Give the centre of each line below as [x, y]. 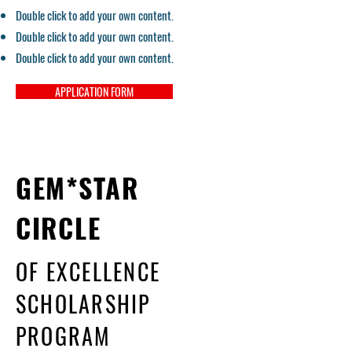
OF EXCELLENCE [88, 271]
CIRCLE [59, 227]
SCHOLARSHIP [83, 304]
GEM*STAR [77, 187]
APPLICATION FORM [94, 92]
